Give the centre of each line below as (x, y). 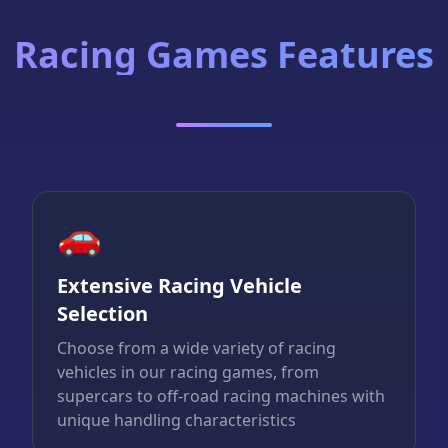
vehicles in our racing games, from (188, 372)
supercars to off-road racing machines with (221, 396)
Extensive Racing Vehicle (179, 286)
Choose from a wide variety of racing (196, 348)
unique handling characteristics (176, 420)
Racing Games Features (224, 55)
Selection (102, 314)
